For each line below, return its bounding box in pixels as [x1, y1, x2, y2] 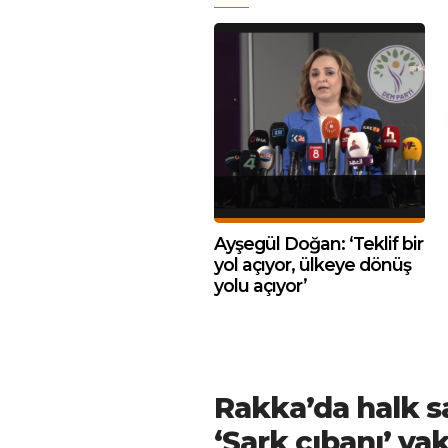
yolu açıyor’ [214, 275, 307, 296]
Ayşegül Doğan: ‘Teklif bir [214, 233, 423, 254]
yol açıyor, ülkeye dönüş [214, 254, 411, 275]
